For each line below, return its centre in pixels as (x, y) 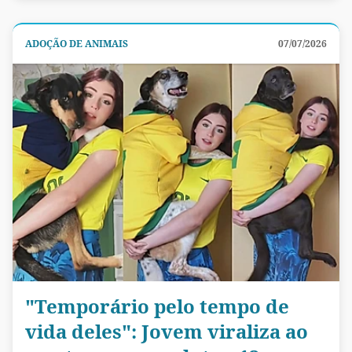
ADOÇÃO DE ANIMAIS (77, 43)
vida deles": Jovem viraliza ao (167, 331)
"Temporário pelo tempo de (157, 306)
